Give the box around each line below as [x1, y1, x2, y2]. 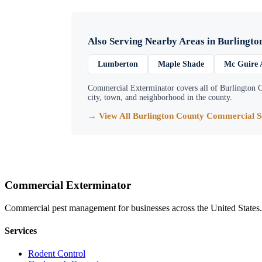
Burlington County [133, 111, 204, 121]
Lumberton [98, 60, 138, 69]
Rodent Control [28, 249, 85, 259]
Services [5, 225, 37, 236]
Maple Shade [158, 60, 204, 69]
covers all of [174, 84, 220, 93]
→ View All [88, 111, 133, 121]
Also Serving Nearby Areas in [88, 36, 218, 47]
